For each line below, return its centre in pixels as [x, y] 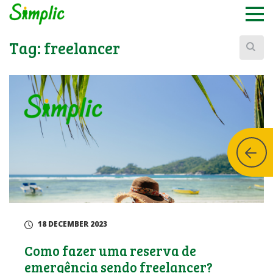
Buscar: [253, 41]
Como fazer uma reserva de [110, 250]
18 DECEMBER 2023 [72, 224]
